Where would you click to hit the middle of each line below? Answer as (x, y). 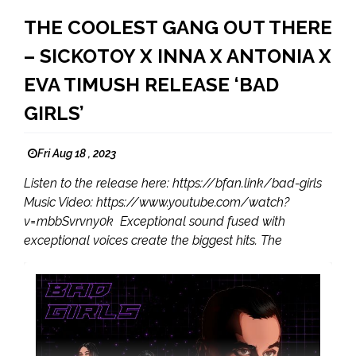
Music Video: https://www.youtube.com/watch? (157, 202)
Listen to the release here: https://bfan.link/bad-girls (173, 183)
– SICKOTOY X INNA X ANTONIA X (178, 56)
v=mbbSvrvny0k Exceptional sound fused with (155, 221)
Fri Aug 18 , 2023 (77, 153)
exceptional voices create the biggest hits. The (153, 240)
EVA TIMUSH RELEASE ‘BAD (151, 85)
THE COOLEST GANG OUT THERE (178, 27)
